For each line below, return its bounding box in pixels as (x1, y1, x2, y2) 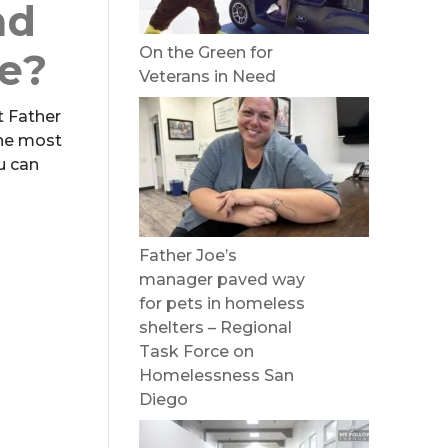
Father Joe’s (139, 246, 238, 265)
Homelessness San (139, 366, 295, 385)
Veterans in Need (139, 67, 277, 86)
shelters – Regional (139, 318, 293, 337)
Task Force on (139, 342, 255, 361)
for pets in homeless (139, 294, 306, 313)
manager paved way (139, 270, 306, 289)
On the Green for (139, 43, 274, 62)
